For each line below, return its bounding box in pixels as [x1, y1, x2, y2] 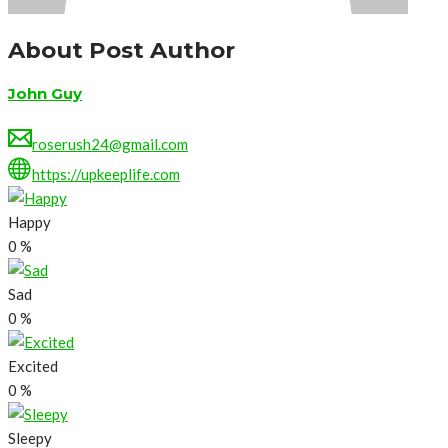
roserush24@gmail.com [32, 135, 188, 154]
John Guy [8, 84, 82, 104]
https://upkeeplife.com [32, 165, 180, 184]
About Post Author [8, 36, 235, 65]
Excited [8, 357, 58, 376]
